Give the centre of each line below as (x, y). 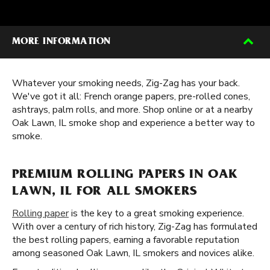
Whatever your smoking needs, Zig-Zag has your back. (126, 83)
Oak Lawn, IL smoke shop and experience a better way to (133, 123)
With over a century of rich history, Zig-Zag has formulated (135, 227)
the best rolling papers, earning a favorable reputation (126, 240)
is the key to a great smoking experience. (156, 213)
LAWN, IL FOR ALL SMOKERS (105, 192)
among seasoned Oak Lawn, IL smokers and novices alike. (133, 253)
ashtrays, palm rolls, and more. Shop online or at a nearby (132, 110)
